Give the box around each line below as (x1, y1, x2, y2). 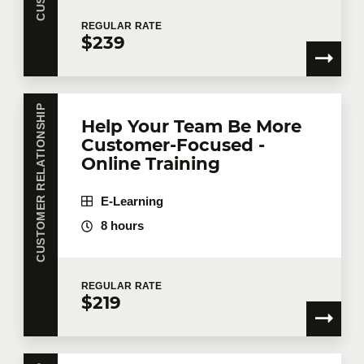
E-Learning (100, 194, 163, 208)
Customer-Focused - (80, 133, 265, 155)
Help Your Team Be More (80, 115, 301, 136)
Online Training (80, 152, 220, 174)
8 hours (100, 219, 144, 233)
